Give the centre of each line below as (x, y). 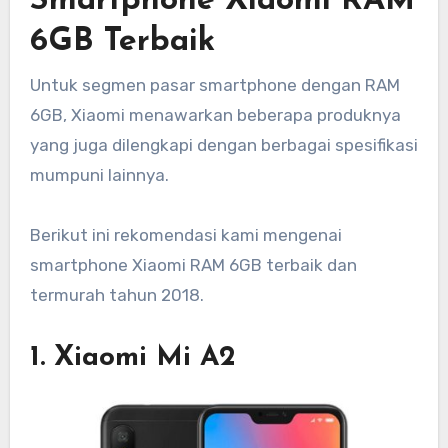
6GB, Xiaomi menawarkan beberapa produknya (215, 114)
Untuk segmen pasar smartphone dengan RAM (214, 84)
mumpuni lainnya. (99, 174)
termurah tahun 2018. (116, 294)
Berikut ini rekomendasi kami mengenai (185, 234)
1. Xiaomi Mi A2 (132, 357)
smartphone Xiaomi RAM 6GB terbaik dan (193, 264)
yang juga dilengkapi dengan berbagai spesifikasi (223, 144)
